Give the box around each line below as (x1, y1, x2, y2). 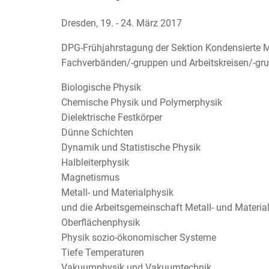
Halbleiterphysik (61, 157, 129, 169)
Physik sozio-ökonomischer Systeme (61, 232, 216, 244)
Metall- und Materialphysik (61, 187, 174, 199)
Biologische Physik (61, 82, 141, 94)
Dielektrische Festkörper (61, 112, 162, 124)
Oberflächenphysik (61, 217, 140, 229)
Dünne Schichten (61, 127, 133, 139)
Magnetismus (61, 172, 119, 184)
